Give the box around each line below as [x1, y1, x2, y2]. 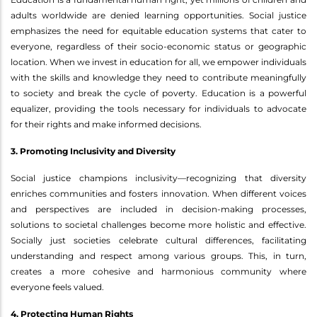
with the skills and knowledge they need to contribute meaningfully [11, 71, 306, 83]
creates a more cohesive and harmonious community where [11, 265, 306, 277]
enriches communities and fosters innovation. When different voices [11, 188, 306, 199]
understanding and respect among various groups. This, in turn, [11, 250, 306, 261]
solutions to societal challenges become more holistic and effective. [11, 219, 306, 230]
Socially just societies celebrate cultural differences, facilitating [11, 234, 306, 246]
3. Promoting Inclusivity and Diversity [11, 145, 175, 156]
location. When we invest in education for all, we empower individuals [11, 56, 306, 67]
